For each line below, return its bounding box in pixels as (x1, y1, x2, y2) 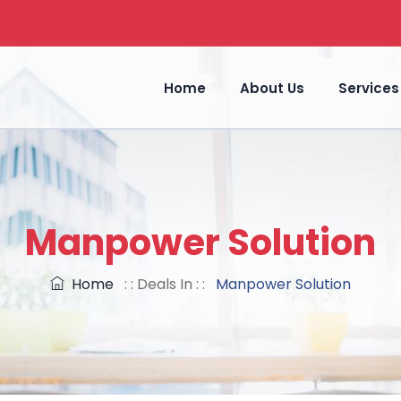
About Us (240, 79, 304, 98)
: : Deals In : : (117, 274, 212, 294)
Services (338, 79, 399, 98)
